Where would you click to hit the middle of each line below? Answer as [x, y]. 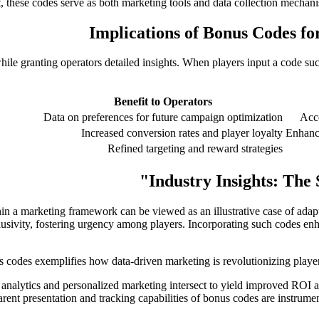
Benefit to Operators [163, 102]
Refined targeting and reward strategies [195, 149]
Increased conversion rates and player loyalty [182, 133]
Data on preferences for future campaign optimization [163, 117]
